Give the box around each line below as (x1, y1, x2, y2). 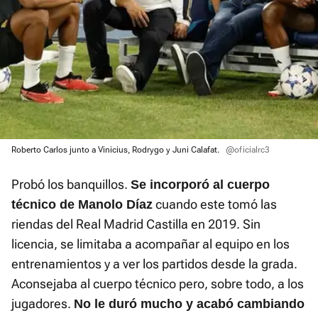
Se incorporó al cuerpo (131, 177, 270, 192)
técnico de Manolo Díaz (11, 197, 153, 212)
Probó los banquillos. (11, 176, 131, 192)
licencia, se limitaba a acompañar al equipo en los (11, 236, 290, 251)
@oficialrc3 (226, 144, 270, 155)
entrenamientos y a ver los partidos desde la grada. (11, 256, 297, 271)
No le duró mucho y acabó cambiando (74, 296, 305, 311)
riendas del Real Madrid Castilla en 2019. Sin (11, 216, 261, 231)
